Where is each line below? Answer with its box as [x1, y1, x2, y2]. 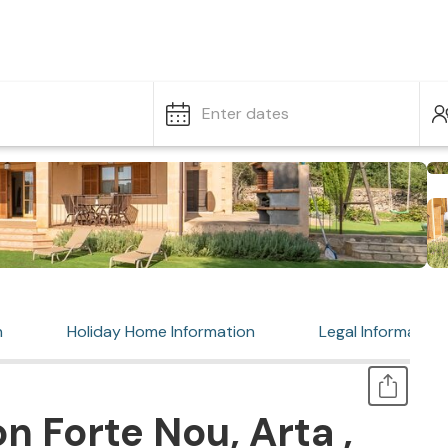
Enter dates [202, 103, 289, 124]
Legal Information [319, 321, 445, 342]
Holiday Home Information [67, 321, 255, 342]
